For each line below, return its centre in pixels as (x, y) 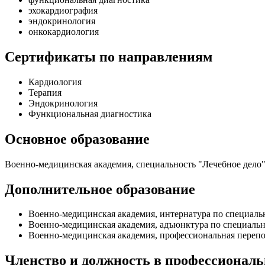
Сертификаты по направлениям (109, 56)
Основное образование (77, 139)
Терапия (45, 92)
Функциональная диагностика (90, 114)
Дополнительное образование (100, 189)
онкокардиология (64, 31)
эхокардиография (63, 10)
